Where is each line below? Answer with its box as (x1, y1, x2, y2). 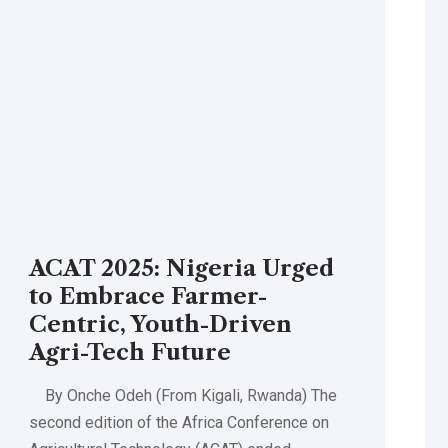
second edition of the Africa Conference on (28, 413, 329, 433)
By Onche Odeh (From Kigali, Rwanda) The (28, 386, 337, 406)
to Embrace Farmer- (28, 283, 267, 311)
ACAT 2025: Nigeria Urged (28, 255, 334, 283)
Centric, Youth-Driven (28, 311, 292, 339)
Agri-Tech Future (28, 339, 231, 367)
